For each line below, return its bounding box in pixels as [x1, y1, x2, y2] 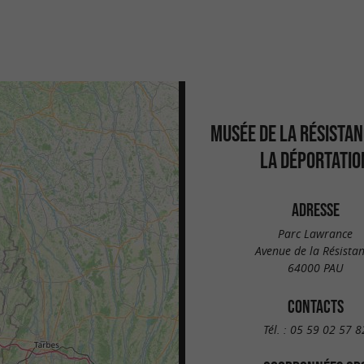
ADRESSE [291, 200, 340, 219]
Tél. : [262, 322, 290, 338]
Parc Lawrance [278, 225, 353, 241]
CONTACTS [287, 296, 344, 316]
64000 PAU [288, 259, 343, 275]
